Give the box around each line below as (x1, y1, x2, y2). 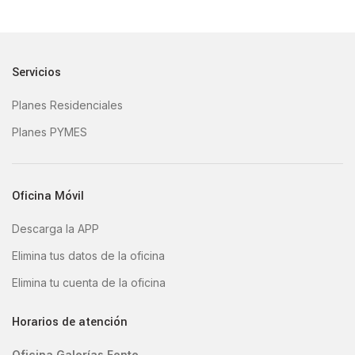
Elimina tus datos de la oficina (12, 249, 165, 262)
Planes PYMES (12, 125, 87, 139)
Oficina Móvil (12, 188, 84, 204)
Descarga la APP (12, 222, 99, 235)
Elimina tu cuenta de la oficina (12, 276, 166, 289)
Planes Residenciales (12, 98, 123, 112)
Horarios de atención (12, 314, 128, 330)
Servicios (12, 64, 61, 81)
